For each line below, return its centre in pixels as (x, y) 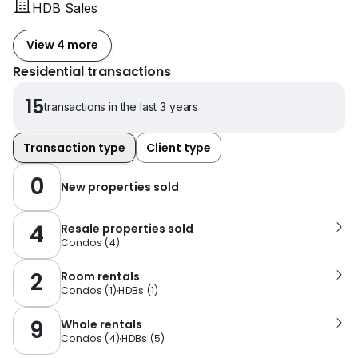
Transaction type (74, 147)
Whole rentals (101, 324)
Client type (179, 147)
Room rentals (100, 276)
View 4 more (62, 45)
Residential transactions (92, 71)
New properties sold (120, 187)
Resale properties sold (127, 228)
